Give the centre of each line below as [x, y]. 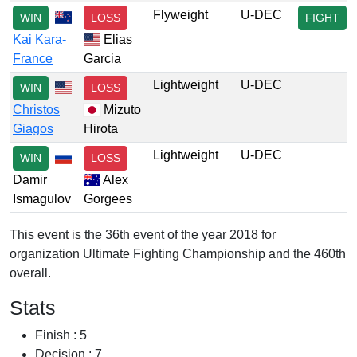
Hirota [101, 129]
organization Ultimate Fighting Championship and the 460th [178, 254]
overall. [30, 273]
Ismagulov [42, 199]
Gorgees [108, 199]
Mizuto [121, 110]
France [33, 59]
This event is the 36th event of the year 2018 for [143, 235]
